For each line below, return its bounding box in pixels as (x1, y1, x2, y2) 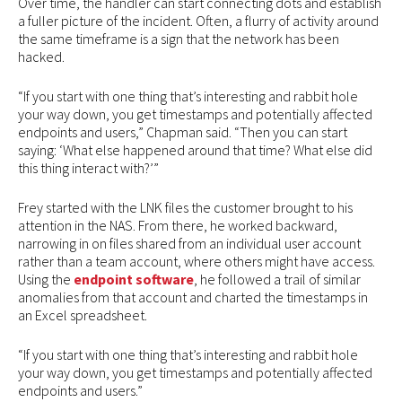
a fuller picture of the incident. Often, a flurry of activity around (18, 11, 379, 30)
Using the (18, 269, 74, 288)
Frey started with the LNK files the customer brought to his (18, 197, 353, 216)
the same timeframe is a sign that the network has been (18, 29, 339, 48)
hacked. (18, 47, 65, 66)
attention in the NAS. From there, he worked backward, (18, 215, 337, 234)
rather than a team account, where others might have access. (18, 251, 375, 270)
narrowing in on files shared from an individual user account (18, 233, 361, 252)
